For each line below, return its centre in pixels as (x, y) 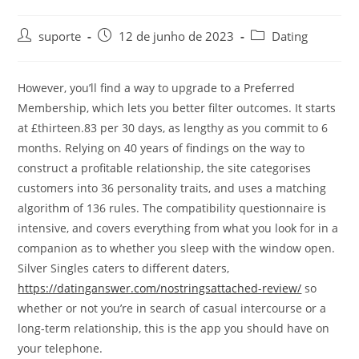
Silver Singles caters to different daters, (124, 268)
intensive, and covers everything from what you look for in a (178, 228)
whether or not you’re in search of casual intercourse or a (172, 308)
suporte (60, 36)
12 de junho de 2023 (177, 36)
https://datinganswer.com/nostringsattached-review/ (160, 288)
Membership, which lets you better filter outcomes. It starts (177, 108)
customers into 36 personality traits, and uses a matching (172, 188)
